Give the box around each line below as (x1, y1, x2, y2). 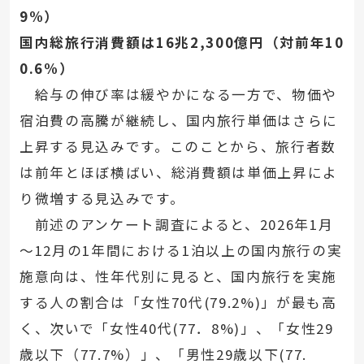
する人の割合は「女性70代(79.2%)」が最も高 (19, 292, 337, 313)
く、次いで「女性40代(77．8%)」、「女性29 (19, 318, 334, 339)
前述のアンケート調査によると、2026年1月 (19, 214, 334, 235)
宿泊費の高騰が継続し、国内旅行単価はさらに (19, 110, 338, 131)
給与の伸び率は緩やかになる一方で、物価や (19, 84, 337, 105)
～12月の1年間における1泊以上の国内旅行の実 (19, 240, 343, 261)
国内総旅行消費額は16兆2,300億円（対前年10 (19, 32, 344, 53)
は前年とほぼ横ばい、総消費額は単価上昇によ (19, 162, 338, 183)
